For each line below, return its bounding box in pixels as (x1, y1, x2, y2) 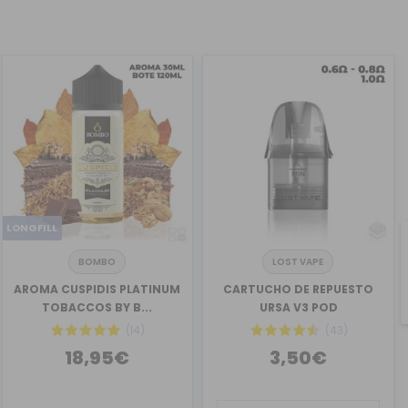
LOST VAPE (271, 255, 323, 270)
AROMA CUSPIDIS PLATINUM (14, 281, 181, 298)
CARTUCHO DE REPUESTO (223, 281, 374, 298)
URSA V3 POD (259, 300, 338, 316)
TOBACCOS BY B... (42, 300, 153, 316)
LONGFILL (6, 219, 58, 235)
